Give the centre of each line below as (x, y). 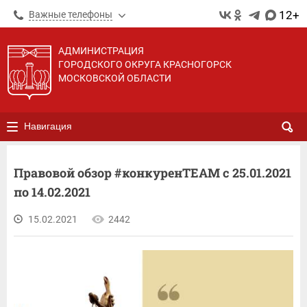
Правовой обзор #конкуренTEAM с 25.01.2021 (152, 173)
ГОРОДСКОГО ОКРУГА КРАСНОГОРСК (145, 64)
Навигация (48, 126)
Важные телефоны (71, 14)
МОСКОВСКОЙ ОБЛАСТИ (115, 78)
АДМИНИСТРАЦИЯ (101, 51)
